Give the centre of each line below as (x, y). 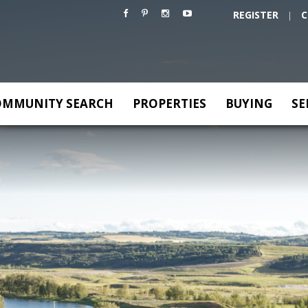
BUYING (249, 103)
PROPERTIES (169, 103)
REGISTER (256, 15)
